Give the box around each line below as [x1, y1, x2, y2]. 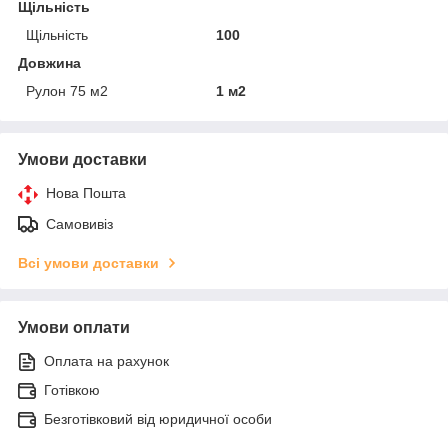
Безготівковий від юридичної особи [44, 410, 272, 427]
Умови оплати [18, 318, 130, 336]
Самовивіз [46, 215, 113, 232]
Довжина [18, 54, 81, 71]
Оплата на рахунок [44, 352, 169, 369]
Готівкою [44, 381, 100, 398]
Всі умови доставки [18, 254, 159, 271]
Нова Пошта [46, 184, 126, 201]
